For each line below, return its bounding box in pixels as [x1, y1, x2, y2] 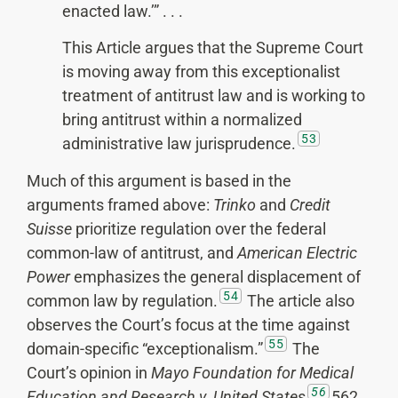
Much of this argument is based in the [27, 171, 291, 190]
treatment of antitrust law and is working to [62, 86, 365, 106]
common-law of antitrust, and [27, 243, 237, 262]
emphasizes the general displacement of [70, 267, 361, 286]
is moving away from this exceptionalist [62, 62, 340, 82]
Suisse [27, 219, 72, 238]
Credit [290, 195, 330, 214]
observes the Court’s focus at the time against [27, 314, 350, 334]
